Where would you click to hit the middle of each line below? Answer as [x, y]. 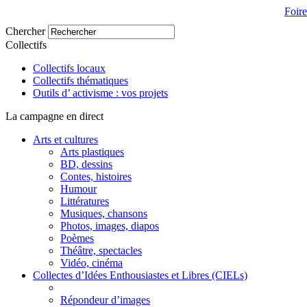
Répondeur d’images [105, 300]
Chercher [25, 31]
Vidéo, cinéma [91, 263]
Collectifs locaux [69, 68]
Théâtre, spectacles [101, 250]
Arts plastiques [92, 152]
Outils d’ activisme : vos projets [100, 93]
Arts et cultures [65, 139]
